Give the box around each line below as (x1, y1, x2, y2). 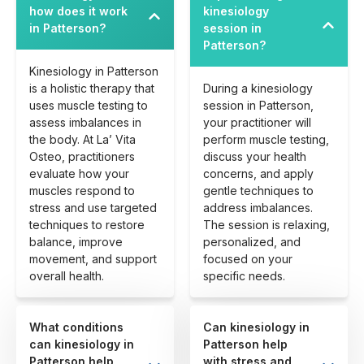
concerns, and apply (203, 167, 314, 181)
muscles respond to (29, 184, 135, 198)
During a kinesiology (203, 81, 313, 96)
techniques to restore (29, 218, 145, 232)
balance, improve (29, 235, 123, 249)
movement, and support (29, 252, 157, 266)
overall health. (29, 269, 104, 284)
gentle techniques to (203, 184, 314, 198)
